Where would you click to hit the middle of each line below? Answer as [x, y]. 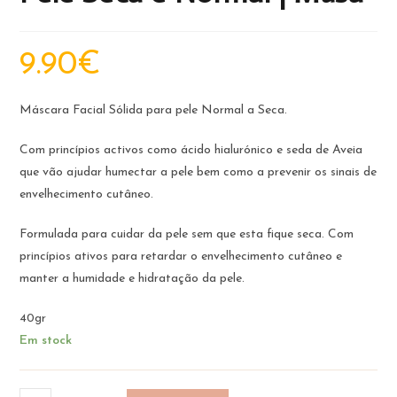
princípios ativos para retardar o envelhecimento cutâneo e [181, 256]
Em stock [46, 340]
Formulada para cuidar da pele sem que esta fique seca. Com [187, 234]
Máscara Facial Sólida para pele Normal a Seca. [154, 110]
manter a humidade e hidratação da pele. [132, 278]
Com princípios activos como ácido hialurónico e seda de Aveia [191, 150]
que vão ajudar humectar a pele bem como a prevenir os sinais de [198, 172]
